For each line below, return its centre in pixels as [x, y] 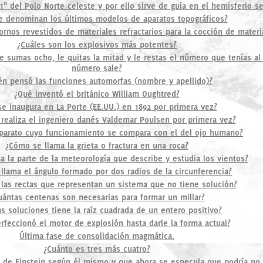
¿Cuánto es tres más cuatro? [97, 249]
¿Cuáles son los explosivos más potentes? [97, 44]
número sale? [97, 68]
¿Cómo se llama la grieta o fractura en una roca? [97, 145]
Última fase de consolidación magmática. [97, 236]
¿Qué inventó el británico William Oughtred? [97, 94]
